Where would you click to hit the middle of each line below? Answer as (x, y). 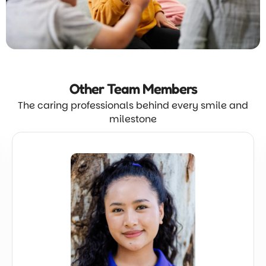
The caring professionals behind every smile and (133, 105)
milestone (133, 119)
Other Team (106, 89)
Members (170, 89)
